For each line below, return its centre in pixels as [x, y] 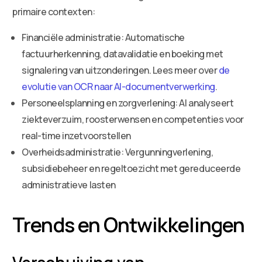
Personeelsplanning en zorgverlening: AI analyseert [128, 103]
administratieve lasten [69, 185]
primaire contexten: [54, 11]
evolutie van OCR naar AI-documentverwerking [118, 86]
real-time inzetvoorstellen [76, 135]
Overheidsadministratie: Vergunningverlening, [118, 152]
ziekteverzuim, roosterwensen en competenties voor [133, 119]
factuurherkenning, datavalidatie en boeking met [123, 54]
